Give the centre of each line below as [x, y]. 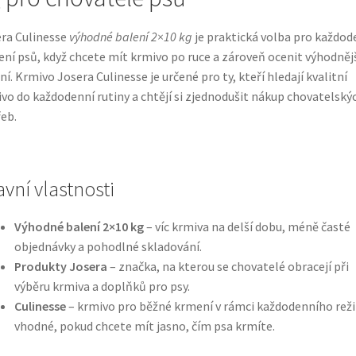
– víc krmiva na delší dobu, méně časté [247, 226]
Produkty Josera [60, 266]
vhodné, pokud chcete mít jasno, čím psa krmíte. [144, 325]
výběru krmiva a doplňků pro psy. [102, 286]
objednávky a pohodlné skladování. [108, 246]
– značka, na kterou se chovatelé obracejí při [228, 266]
